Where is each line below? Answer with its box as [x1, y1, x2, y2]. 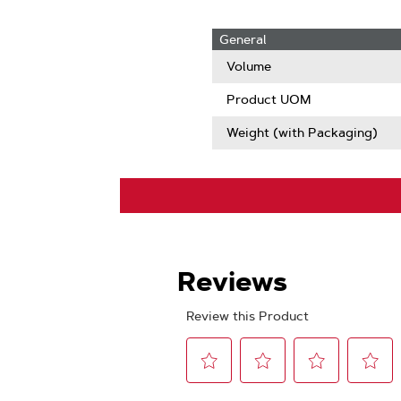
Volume [226, 58, 271, 74]
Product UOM [226, 91, 311, 107]
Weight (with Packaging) [226, 124, 378, 141]
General [218, 31, 267, 47]
